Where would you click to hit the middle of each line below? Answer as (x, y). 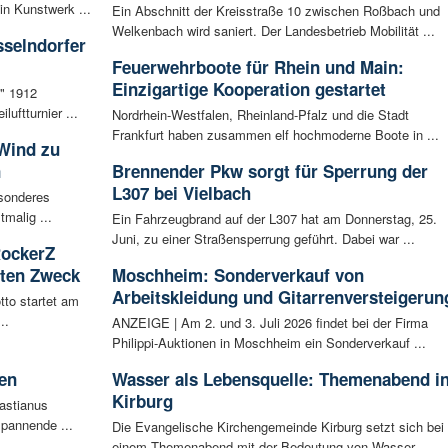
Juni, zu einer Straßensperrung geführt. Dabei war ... (263, 239)
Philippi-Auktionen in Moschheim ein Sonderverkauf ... (268, 343)
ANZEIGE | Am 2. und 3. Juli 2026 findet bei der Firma (269, 323)
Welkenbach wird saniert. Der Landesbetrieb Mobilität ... (273, 31)
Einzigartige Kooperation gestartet (248, 89)
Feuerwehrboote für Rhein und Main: (257, 67)
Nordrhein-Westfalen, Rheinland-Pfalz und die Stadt (260, 115)
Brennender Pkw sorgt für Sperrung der (269, 171)
